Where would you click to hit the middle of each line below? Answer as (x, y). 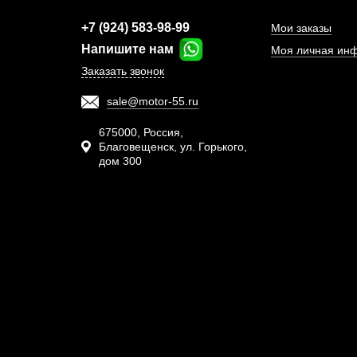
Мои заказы (301, 28)
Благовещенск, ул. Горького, (173, 147)
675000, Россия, (141, 133)
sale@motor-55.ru (153, 102)
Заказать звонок (123, 71)
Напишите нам (129, 49)
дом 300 (120, 161)
